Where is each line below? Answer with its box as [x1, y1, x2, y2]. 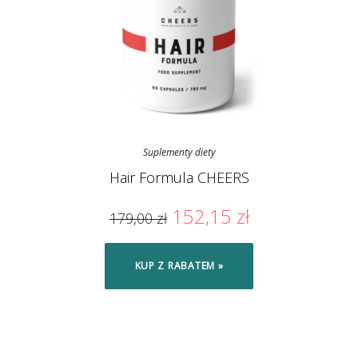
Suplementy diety [142, 145, 216, 160]
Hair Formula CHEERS [109, 168, 249, 188]
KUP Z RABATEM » [134, 259, 224, 273]
